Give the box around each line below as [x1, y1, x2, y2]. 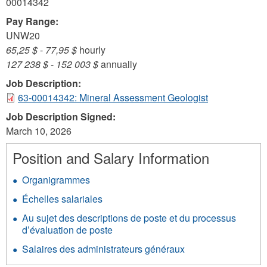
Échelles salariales [22, 192, 103, 206]
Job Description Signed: [6, 110, 118, 123]
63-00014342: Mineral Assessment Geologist [18, 91, 208, 104]
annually [98, 57, 137, 71]
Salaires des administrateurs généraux [22, 242, 185, 256]
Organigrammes [22, 173, 90, 187]
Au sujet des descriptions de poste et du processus [22, 211, 236, 225]
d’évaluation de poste [22, 223, 113, 237]
